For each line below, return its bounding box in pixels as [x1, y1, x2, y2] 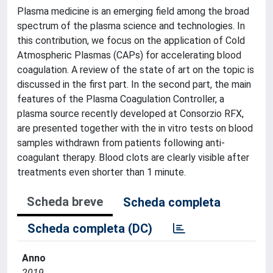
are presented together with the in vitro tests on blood [17, 122, 253, 134]
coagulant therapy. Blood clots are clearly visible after [17, 152, 249, 163]
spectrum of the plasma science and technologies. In [17, 20, 245, 32]
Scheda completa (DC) [27, 221, 152, 236]
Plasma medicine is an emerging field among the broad [17, 5, 249, 17]
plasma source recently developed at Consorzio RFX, [17, 108, 244, 119]
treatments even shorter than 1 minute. [17, 166, 186, 178]
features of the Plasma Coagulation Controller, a [17, 93, 224, 105]
